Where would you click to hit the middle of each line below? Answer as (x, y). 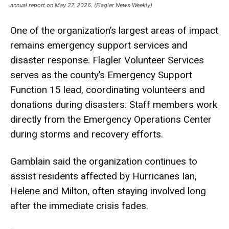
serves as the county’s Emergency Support (101, 75)
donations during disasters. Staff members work (114, 105)
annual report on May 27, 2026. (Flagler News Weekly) (81, 5)
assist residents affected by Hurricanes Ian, (104, 176)
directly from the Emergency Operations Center (111, 119)
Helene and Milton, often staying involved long (108, 191)
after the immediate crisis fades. (79, 206)
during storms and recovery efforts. (87, 134)
